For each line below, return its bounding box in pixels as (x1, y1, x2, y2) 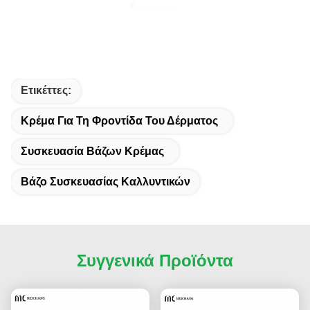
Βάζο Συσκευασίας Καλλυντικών (21, 176, 190, 188)
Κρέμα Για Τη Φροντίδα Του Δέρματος (21, 115, 218, 127)
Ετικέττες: (21, 84, 71, 97)
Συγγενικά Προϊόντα (77, 251, 233, 271)
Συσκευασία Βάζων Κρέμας (21, 145, 164, 158)
